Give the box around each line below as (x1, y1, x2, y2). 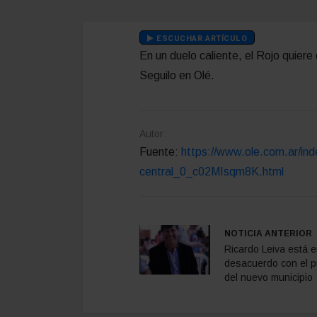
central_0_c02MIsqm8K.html (139, 165, 284, 178)
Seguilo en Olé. (139, 69, 214, 81)
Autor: (139, 127, 166, 139)
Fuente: (139, 145, 181, 158)
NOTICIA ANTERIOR (224, 228, 312, 238)
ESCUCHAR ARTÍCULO (154, 32, 248, 45)
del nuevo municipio (224, 271, 313, 283)
